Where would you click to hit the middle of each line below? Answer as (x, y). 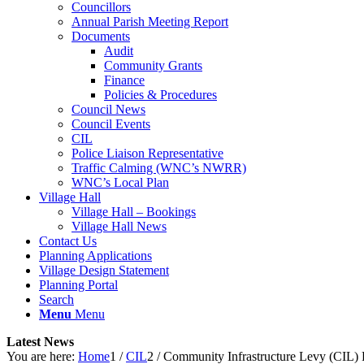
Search (56, 299)
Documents (101, 36)
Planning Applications (95, 255)
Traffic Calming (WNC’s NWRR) (159, 167)
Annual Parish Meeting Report (150, 21)
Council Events (111, 123)
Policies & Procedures (160, 94)
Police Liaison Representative (147, 153)
